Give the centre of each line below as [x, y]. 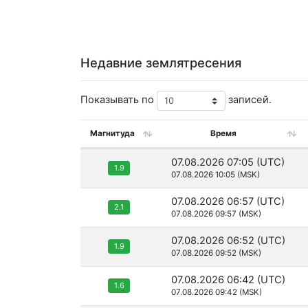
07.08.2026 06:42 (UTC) [228, 280]
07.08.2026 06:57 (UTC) [228, 202]
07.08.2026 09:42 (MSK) [217, 293]
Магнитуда [112, 134]
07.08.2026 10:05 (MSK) [216, 175]
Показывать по [119, 100]
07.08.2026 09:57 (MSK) [216, 214]
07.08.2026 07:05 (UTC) [228, 163]
